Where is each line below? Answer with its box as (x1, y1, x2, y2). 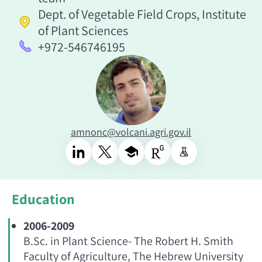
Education (12, 189, 75, 208)
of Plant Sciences (37, 22, 128, 39)
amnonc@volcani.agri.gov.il (71, 125, 191, 139)
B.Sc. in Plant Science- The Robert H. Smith (23, 233, 233, 249)
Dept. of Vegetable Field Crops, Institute (37, 5, 246, 22)
